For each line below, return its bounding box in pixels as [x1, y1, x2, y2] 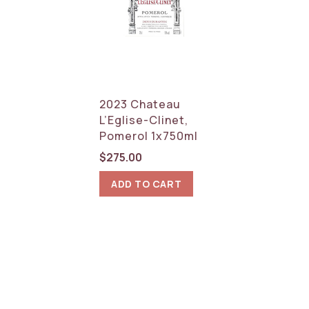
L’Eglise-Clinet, [99, 112, 189, 128]
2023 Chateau [99, 96, 181, 112]
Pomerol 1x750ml [99, 128, 199, 143]
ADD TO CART [111, 177, 182, 190]
